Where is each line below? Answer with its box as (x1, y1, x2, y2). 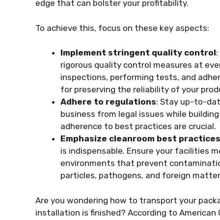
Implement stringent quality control (60, 48, 216, 57)
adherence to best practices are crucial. (60, 121, 216, 131)
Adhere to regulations (60, 97, 156, 107)
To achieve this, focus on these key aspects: (35, 23, 209, 33)
